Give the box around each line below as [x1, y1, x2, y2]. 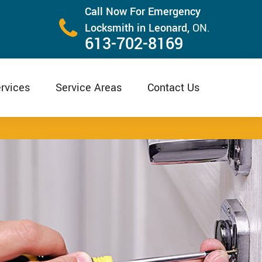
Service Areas [56, 80, 122, 95]
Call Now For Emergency [85, 4, 201, 19]
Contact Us [147, 80, 199, 95]
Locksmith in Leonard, [85, 20, 192, 36]
